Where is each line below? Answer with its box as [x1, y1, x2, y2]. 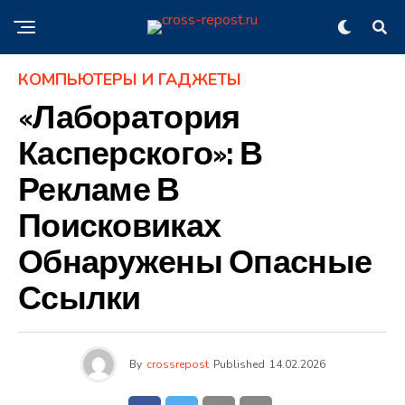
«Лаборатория [18, 99, 240, 139]
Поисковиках [18, 207, 221, 248]
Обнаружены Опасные [18, 243, 372, 284]
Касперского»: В [18, 135, 263, 175]
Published [212, 357, 265, 372]
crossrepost [146, 357, 209, 372]
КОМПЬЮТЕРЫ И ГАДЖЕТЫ [18, 69, 241, 90]
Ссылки [18, 279, 141, 320]
